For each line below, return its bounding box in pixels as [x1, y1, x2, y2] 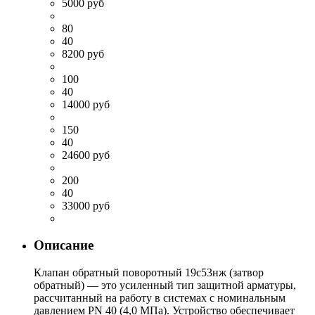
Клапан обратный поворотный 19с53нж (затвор [34, 266, 264, 279]
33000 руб [62, 199, 110, 212]
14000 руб [62, 98, 110, 110]
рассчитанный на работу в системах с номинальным [34, 292, 285, 304]
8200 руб [62, 47, 104, 60]
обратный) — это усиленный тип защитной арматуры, [34, 279, 296, 292]
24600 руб [62, 148, 110, 161]
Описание [34, 238, 94, 253]
